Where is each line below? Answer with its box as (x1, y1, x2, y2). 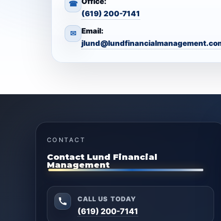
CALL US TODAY (77, 195, 136, 203)
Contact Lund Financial (47, 151, 157, 162)
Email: (81, 26, 104, 36)
